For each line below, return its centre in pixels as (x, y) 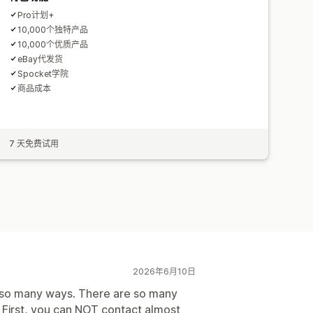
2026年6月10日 (164, 271)
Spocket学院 (43, 73)
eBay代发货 (41, 59)
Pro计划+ (36, 15)
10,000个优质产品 (53, 44)
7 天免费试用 (34, 143)
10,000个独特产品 (53, 29)
